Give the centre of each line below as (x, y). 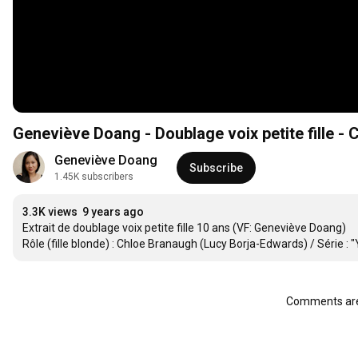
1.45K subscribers (94, 177)
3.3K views (50, 212)
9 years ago (113, 212)
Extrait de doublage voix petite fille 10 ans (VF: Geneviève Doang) (184, 228)
